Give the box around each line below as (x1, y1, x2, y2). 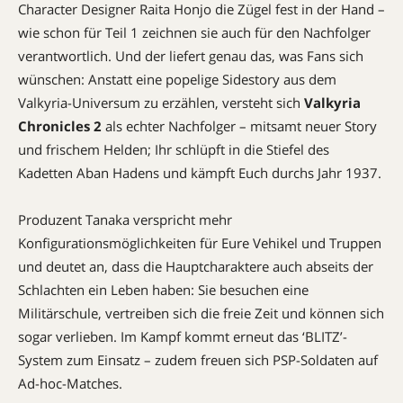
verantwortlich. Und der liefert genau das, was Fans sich (18, 47, 363, 65)
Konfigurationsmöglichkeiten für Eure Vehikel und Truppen (18, 234, 381, 252)
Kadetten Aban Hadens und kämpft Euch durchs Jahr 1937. (18, 164, 381, 182)
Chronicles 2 (18, 117, 105, 135)
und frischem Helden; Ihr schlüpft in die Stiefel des (18, 140, 329, 158)
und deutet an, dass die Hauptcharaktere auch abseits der (18, 257, 373, 275)
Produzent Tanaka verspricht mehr (18, 210, 232, 228)
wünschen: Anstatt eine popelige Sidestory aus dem (18, 70, 336, 88)
